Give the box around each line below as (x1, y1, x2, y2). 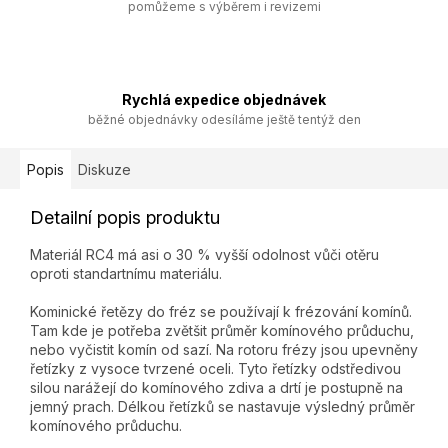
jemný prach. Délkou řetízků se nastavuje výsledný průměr (30, 398, 415, 416)
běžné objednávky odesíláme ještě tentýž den (87, 112, 361, 128)
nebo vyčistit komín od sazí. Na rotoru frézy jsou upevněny (30, 341, 418, 359)
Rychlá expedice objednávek (122, 91, 326, 109)
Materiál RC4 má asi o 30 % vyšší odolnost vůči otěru (30, 246, 379, 264)
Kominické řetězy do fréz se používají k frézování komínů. (30, 303, 412, 321)
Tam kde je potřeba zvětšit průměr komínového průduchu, (30, 322, 414, 340)
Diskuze (78, 161, 131, 179)
